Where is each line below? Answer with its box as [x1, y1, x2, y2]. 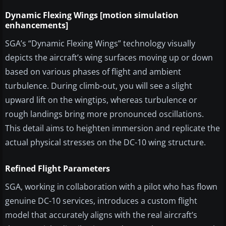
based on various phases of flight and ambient [5, 66, 181, 78]
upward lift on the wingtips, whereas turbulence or [5, 94, 197, 106]
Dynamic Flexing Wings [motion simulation [5, 10, 179, 21]
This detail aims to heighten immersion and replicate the [5, 123, 220, 134]
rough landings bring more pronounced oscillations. [5, 108, 204, 120]
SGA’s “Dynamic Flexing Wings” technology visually [5, 38, 195, 49]
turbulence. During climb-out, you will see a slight [5, 80, 192, 92]
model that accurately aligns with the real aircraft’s [5, 209, 197, 221]
